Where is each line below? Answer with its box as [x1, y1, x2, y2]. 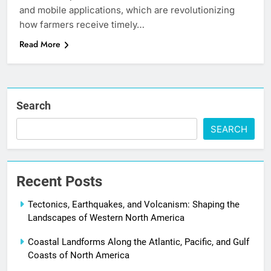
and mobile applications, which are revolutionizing [19, 4, 235, 16]
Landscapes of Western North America [28, 212, 184, 224]
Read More [19, 38, 60, 51]
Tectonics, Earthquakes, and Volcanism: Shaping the [28, 199, 240, 211]
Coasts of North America [28, 250, 129, 261]
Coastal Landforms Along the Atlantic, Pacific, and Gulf [28, 237, 249, 248]
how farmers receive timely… [19, 19, 145, 31]
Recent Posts [16, 173, 102, 191]
